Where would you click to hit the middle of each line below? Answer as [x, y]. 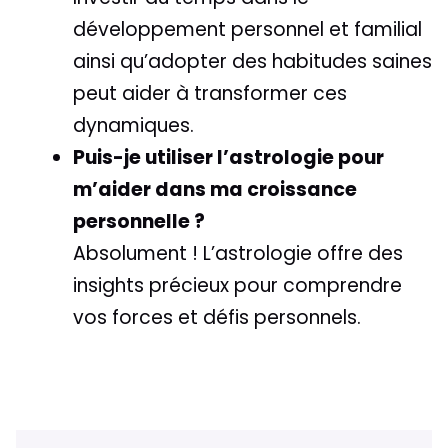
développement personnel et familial [247, 30]
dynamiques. [133, 126]
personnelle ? [139, 222]
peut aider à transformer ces [210, 94]
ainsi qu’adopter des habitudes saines [252, 62]
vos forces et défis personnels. [217, 318]
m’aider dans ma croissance [215, 190]
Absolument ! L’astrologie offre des [238, 254]
